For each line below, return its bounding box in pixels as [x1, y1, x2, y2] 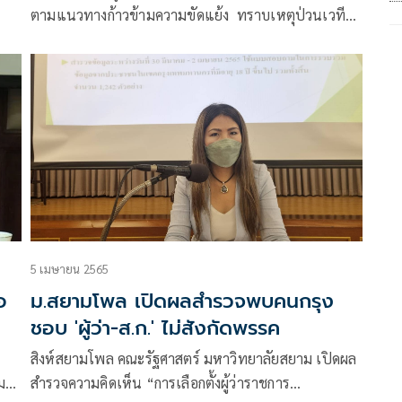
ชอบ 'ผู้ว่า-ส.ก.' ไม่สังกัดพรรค [31, 312, 280, 343]
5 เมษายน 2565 [31, 260, 109, 276]
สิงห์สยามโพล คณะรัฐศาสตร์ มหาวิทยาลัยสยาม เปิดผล [31, 348, 357, 368]
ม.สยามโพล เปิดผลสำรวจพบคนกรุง [31, 285, 334, 316]
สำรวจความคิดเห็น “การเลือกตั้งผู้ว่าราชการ [31, 372, 290, 392]
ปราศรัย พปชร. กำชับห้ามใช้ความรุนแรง [31, 30, 276, 49]
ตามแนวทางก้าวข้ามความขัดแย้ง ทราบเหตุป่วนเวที [31, 5, 346, 25]
